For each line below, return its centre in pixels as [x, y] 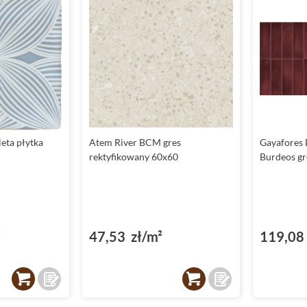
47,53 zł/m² [126, 237]
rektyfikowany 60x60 [134, 157]
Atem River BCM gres [135, 143]
